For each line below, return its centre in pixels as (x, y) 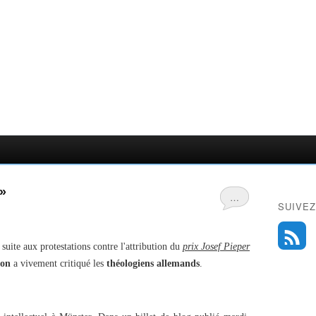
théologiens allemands (153, 263)
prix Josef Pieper (216, 247)
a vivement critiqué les (59, 263)
